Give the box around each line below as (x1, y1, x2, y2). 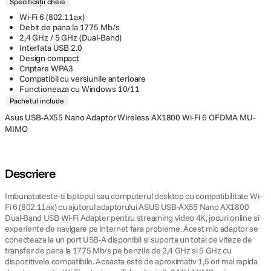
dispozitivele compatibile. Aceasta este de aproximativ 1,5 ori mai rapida (5, 256, 258, 267)
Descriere (5, 166, 55, 181)
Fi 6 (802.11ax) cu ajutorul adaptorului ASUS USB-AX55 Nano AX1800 (5, 201, 249, 212)
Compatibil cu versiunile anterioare (19, 73, 146, 84)
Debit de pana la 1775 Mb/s (19, 22, 120, 33)
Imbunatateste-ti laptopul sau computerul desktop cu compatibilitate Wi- (5, 191, 262, 201)
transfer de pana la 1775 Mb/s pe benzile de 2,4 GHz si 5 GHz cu (5, 245, 232, 256)
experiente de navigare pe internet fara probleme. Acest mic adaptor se (5, 223, 258, 234)
